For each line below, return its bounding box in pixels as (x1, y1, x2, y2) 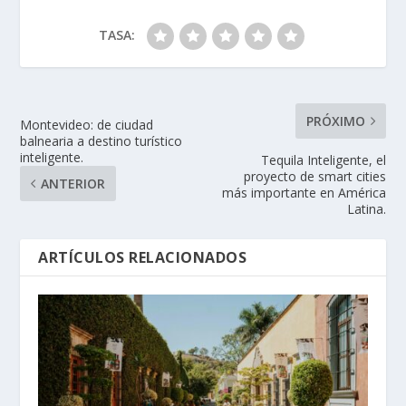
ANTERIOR (41, 174, 106, 192)
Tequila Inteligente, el (260, 150, 386, 169)
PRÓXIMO (305, 111, 365, 130)
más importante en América (221, 183, 386, 201)
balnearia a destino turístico (20, 131, 183, 150)
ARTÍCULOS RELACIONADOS (38, 246, 247, 267)
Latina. (346, 199, 386, 217)
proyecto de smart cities (243, 167, 386, 185)
